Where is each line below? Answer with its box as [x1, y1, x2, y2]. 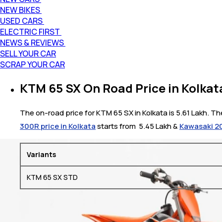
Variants [27, 149, 56, 159]
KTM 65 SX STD [27, 172, 78, 182]
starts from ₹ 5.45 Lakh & [96, 120, 179, 131]
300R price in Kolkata [20, 120, 96, 131]
